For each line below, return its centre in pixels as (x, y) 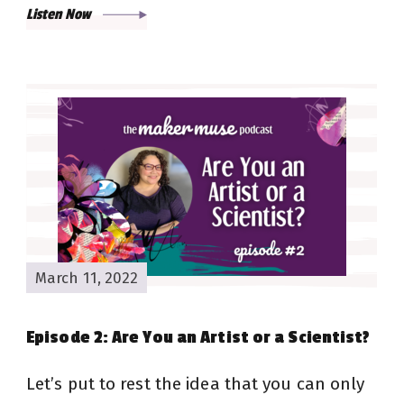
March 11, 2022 (87, 277)
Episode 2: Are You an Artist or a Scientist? (198, 338)
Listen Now (60, 15)
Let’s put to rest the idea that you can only (196, 384)
